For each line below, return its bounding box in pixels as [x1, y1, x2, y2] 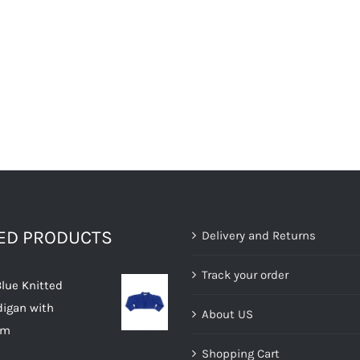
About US [202, 307, 253, 321]
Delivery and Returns [202, 228, 316, 243]
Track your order [202, 268, 288, 282]
